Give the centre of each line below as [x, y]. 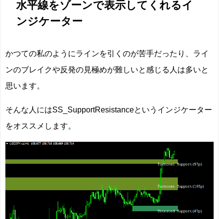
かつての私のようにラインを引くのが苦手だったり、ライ [107, 54]
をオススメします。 [41, 126]
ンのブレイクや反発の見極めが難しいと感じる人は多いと [107, 70]
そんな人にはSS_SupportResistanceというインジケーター [109, 110]
